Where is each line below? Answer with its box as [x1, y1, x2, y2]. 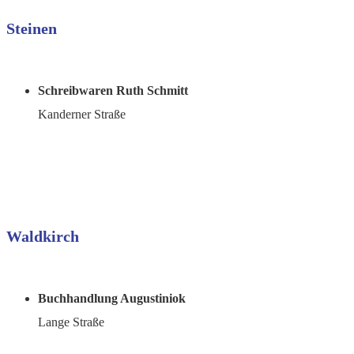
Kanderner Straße [38, 107, 126, 121]
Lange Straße [38, 314, 104, 329]
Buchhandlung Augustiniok [38, 291, 186, 305]
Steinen [6, 20, 57, 38]
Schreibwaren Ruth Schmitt [38, 83, 188, 97]
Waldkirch [6, 228, 79, 246]
